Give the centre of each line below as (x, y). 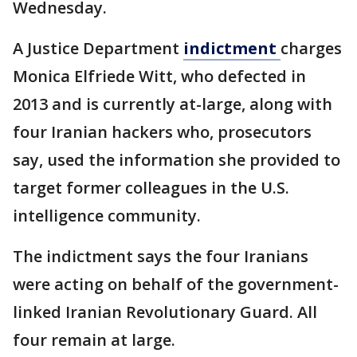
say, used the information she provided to (177, 160)
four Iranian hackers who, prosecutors (162, 132)
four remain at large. (94, 340)
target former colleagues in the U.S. (151, 188)
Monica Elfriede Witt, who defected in (159, 76)
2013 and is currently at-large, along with (173, 104)
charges (311, 49)
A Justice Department (98, 49)
